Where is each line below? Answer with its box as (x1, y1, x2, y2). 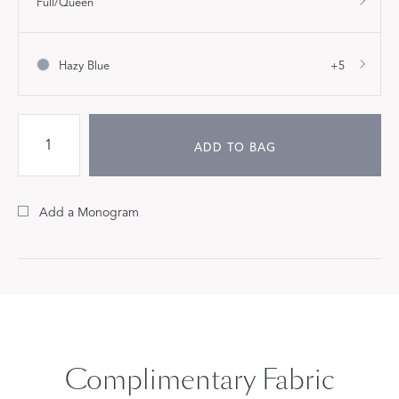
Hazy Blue (59, 59, 110, 74)
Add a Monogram (39, 205, 139, 221)
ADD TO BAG (193, 141, 276, 156)
